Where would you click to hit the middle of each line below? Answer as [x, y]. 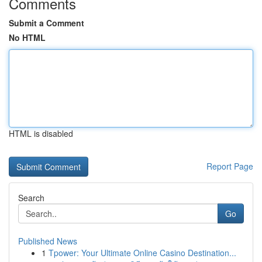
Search [31, 198]
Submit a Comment [46, 23]
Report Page [230, 166]
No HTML [27, 37]
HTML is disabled [41, 133]
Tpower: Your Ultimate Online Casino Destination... [142, 253]
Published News [48, 241]
